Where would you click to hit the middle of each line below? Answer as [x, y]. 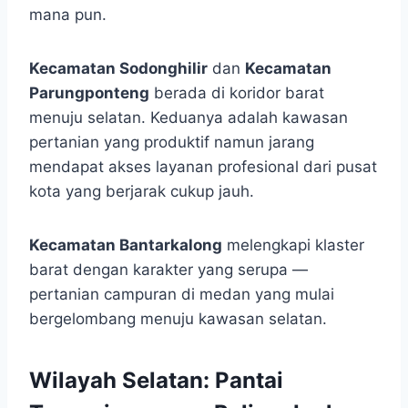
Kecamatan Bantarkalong [126, 245]
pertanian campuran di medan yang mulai [182, 295]
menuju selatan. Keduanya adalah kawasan [189, 118]
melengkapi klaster [293, 245]
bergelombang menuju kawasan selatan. [178, 319]
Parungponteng [89, 93]
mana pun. [68, 15]
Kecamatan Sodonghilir [118, 69]
